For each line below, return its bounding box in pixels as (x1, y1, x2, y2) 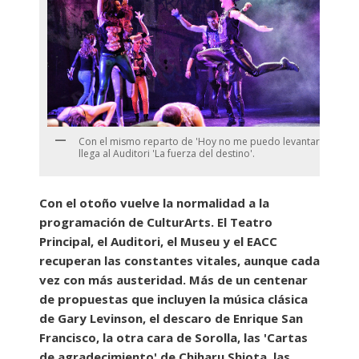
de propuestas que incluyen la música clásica (39, 291, 308, 308)
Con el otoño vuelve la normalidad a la (39, 195, 269, 212)
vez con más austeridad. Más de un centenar (39, 272, 308, 288)
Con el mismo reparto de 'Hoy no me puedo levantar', (79, 134, 325, 148)
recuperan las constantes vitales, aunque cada (39, 252, 320, 269)
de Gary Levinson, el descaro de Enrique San (39, 310, 303, 327)
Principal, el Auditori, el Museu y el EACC (39, 233, 277, 250)
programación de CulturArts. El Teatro (39, 214, 272, 231)
